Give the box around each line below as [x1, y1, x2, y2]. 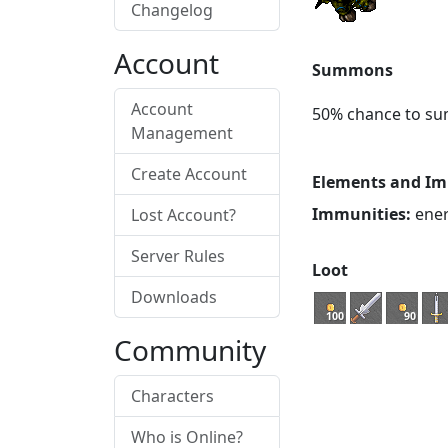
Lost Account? [131, 204, 236, 226]
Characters [131, 385, 214, 407]
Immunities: [312, 203, 411, 225]
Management [131, 122, 233, 144]
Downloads [131, 286, 217, 308]
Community [114, 331, 266, 369]
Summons [312, 59, 393, 81]
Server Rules [131, 245, 225, 267]
